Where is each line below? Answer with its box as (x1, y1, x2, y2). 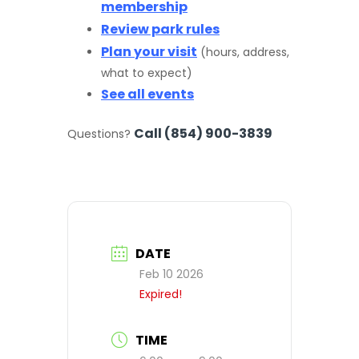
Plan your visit (101, 42, 197, 62)
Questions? (67, 126, 134, 143)
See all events (101, 85, 194, 104)
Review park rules (101, 20, 220, 39)
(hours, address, (197, 44, 289, 61)
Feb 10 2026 (139, 266, 204, 283)
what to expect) (101, 65, 192, 82)
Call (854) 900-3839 (134, 124, 272, 143)
